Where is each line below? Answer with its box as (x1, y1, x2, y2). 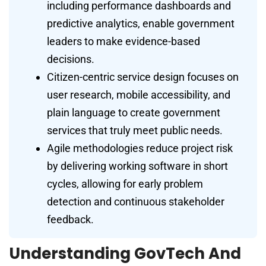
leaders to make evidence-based (47, 34, 200, 47)
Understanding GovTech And (9, 242, 241, 264)
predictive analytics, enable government (47, 17, 235, 30)
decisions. (47, 52, 94, 65)
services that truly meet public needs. (47, 123, 223, 137)
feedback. (47, 213, 94, 226)
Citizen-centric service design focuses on (47, 70, 239, 83)
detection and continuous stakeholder (47, 195, 224, 208)
